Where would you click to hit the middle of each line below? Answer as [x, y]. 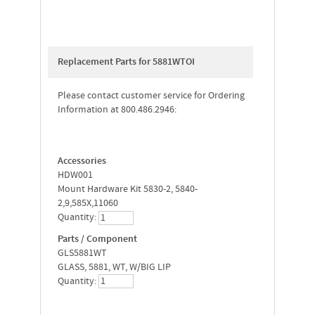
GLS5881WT [82, 253]
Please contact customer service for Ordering [151, 95]
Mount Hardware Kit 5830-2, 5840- [127, 189]
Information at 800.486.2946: [117, 109]
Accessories [82, 161]
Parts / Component [97, 239]
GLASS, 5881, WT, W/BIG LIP [114, 267]
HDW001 [75, 175]
